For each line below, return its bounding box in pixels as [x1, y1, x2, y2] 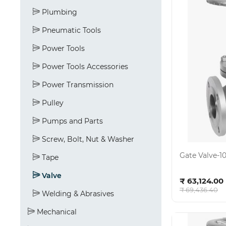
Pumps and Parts [40, 117, 103, 126]
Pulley [40, 98, 64, 107]
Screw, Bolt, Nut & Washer [40, 135, 134, 144]
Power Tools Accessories [40, 62, 128, 71]
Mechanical [35, 207, 77, 216]
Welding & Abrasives [40, 189, 114, 198]
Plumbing [40, 8, 77, 17]
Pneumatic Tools [40, 26, 101, 35]
